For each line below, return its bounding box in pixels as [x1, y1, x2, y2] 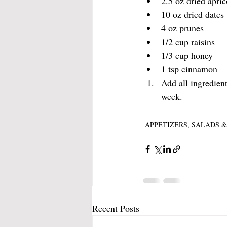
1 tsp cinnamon [161, 63, 217, 75]
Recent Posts [92, 202, 139, 215]
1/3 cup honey [161, 49, 213, 62]
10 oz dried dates [161, 8, 224, 21]
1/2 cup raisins [161, 35, 215, 48]
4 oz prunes [161, 22, 204, 34]
